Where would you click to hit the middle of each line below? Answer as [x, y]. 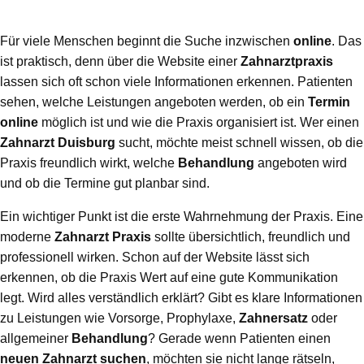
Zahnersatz [273, 318]
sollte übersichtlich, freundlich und [251, 237]
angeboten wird [301, 163]
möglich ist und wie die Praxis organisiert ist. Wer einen [199, 123]
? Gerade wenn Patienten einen [239, 339]
